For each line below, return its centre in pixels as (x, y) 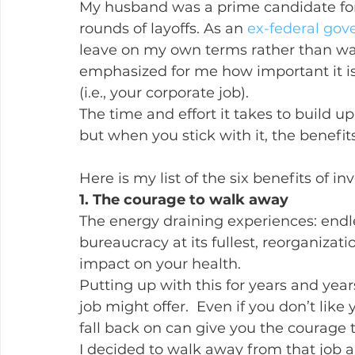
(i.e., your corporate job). (164, 93)
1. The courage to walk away (184, 200)
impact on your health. (160, 264)
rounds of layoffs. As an (163, 29)
